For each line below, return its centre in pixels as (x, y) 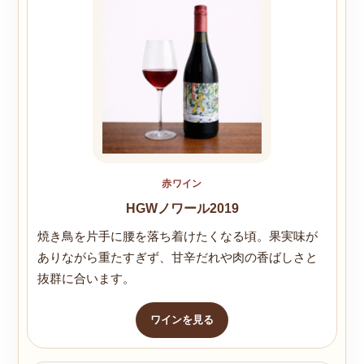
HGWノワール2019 (182, 209)
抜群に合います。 (86, 279)
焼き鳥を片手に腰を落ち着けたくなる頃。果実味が (178, 237)
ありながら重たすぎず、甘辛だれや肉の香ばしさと (178, 258)
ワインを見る (182, 320)
